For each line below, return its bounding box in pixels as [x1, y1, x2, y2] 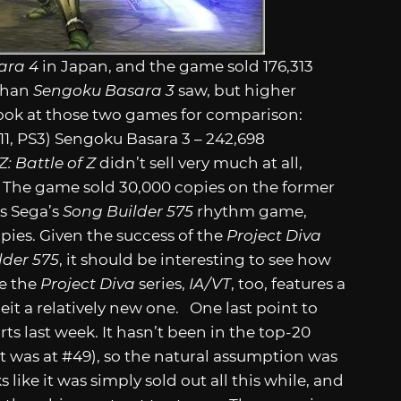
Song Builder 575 [63, 201, 193, 220]
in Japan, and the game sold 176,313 [38, 56, 313, 75]
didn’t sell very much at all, [96, 153, 303, 172]
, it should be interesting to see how [59, 250, 331, 269]
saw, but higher [175, 81, 296, 99]
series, [135, 274, 189, 293]
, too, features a [231, 274, 346, 293]
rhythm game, [193, 201, 307, 220]
